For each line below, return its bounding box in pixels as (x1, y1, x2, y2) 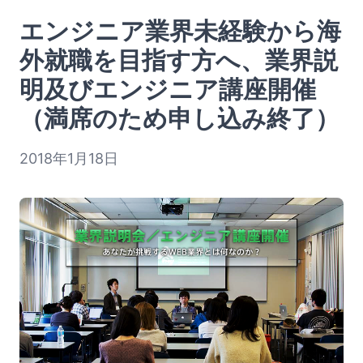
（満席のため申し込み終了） (19, 104, 340, 133)
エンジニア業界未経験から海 (19, 16, 341, 45)
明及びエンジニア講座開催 (19, 75, 316, 104)
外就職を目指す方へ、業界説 (19, 45, 338, 75)
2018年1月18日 (19, 150, 118, 167)
